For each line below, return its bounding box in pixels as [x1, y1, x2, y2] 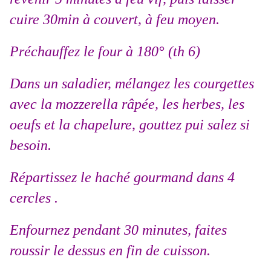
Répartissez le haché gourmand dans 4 [10, 169, 235, 186]
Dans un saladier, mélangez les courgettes [10, 76, 254, 92]
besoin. [10, 137, 51, 154]
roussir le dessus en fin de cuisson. [10, 243, 211, 259]
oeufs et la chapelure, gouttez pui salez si [10, 117, 250, 133]
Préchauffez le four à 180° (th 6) [10, 44, 200, 60]
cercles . [10, 190, 58, 206]
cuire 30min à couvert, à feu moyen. [10, 11, 220, 28]
